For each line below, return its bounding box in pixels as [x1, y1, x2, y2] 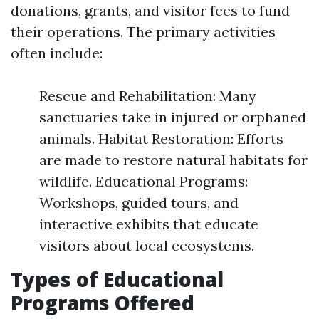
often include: [11, 44, 103, 62]
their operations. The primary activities [11, 23, 276, 41]
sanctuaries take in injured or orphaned [39, 108, 306, 126]
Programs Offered [11, 289, 194, 316]
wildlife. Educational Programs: [39, 172, 248, 190]
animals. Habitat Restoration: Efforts [39, 130, 283, 147]
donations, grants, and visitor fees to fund [11, 1, 290, 19]
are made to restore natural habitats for [39, 151, 308, 169]
